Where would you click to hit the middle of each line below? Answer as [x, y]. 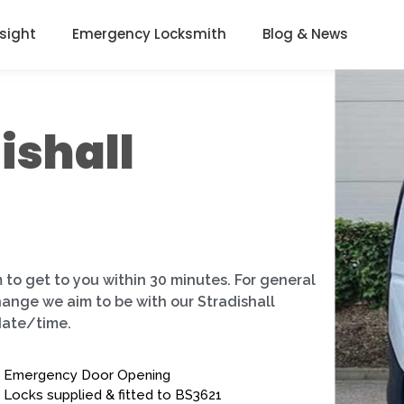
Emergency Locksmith [150, 34]
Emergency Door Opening [87, 376]
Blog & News [306, 34]
